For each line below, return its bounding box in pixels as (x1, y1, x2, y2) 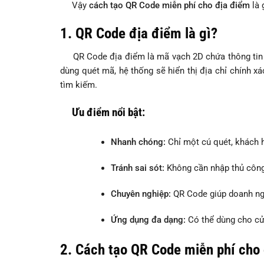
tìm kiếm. (60, 80, 97, 91)
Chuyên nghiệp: (110, 189, 171, 200)
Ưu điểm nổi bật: (60, 105, 145, 120)
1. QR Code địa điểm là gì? (60, 25, 217, 42)
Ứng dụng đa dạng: (110, 214, 186, 226)
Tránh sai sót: (110, 163, 164, 174)
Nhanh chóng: (110, 137, 166, 148)
